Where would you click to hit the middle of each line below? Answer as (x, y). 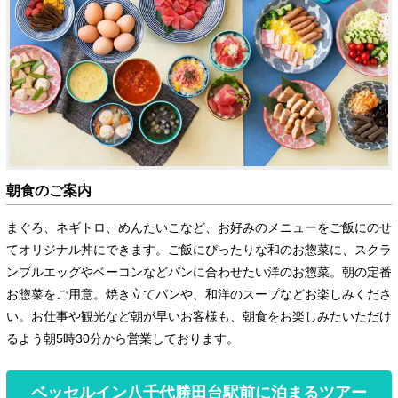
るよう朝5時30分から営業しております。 (122, 339)
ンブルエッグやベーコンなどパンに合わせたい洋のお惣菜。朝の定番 (199, 272)
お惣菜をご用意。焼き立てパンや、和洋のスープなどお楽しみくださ (199, 295)
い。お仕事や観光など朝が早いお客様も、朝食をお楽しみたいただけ (199, 317)
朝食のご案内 (48, 191)
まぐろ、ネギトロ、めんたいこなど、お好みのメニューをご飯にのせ (199, 228)
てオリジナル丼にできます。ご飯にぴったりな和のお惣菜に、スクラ (199, 250)
